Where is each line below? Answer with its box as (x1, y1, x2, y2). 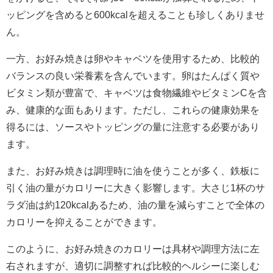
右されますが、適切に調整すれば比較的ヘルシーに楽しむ (6, 261, 260, 271)
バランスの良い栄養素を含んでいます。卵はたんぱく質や (6, 71, 260, 81)
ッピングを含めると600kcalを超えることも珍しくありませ (6, 10, 264, 20)
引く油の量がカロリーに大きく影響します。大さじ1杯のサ (6, 183, 265, 193)
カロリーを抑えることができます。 (6, 217, 162, 227)
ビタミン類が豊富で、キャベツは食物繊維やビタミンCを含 (6, 88, 267, 98)
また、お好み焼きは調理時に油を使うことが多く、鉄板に (6, 166, 260, 176)
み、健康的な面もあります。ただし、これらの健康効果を (6, 105, 260, 115)
